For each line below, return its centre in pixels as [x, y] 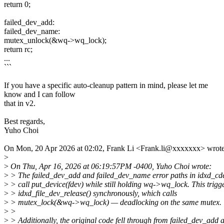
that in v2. [20, 103]
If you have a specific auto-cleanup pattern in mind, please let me [106, 85]
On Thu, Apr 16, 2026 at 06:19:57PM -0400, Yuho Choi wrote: [110, 166]
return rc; [18, 49]
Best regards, [24, 121]
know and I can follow [40, 94]
